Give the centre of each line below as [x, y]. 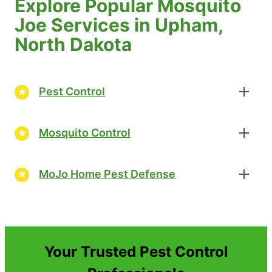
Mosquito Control [85, 133]
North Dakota [73, 44]
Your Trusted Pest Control [136, 251]
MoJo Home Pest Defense [107, 174]
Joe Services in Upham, [119, 25]
